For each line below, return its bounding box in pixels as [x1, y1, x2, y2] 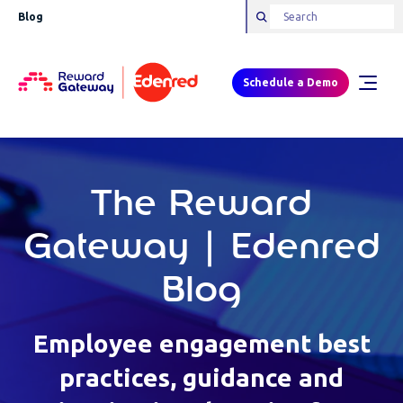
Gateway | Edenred [22, 229, 381, 265]
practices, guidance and [59, 363, 344, 391]
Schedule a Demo [243, 76, 338, 89]
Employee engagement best [32, 329, 371, 357]
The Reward [91, 186, 312, 222]
